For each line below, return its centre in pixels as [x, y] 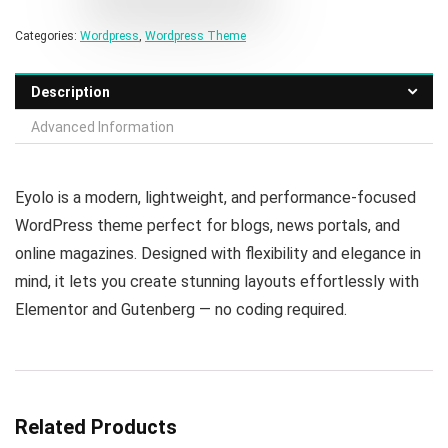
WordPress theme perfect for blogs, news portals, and [207, 225]
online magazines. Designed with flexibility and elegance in [218, 253]
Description [70, 91]
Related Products [96, 426]
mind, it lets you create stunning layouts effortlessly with [217, 281]
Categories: [47, 35]
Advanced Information [102, 126]
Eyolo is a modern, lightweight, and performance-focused [215, 197]
